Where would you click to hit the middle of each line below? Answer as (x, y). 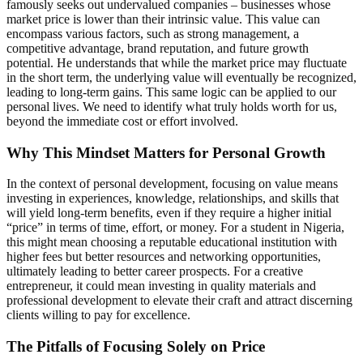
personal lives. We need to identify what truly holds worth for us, (172, 106)
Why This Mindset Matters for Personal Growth (166, 152)
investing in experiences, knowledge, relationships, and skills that (173, 199)
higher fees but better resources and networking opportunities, (164, 257)
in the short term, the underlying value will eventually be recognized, (181, 77)
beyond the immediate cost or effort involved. (122, 121)
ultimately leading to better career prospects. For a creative (155, 271)
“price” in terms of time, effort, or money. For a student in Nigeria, (175, 228)
